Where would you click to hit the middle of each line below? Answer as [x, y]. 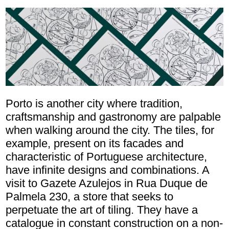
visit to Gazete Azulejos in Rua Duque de [107, 183]
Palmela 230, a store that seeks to [89, 196]
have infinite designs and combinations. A [107, 170]
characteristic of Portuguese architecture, [106, 156]
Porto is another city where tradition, [94, 103]
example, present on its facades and [95, 143]
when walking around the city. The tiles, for [110, 130]
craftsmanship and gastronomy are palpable [113, 117]
